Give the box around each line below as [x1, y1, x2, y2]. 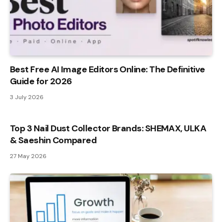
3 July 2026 [10, 93, 44, 101]
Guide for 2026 [10, 75, 72, 87]
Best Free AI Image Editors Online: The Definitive [10, 63, 205, 75]
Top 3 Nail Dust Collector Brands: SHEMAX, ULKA [10, 122, 207, 134]
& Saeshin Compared [10, 134, 97, 146]
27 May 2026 [10, 152, 47, 160]
